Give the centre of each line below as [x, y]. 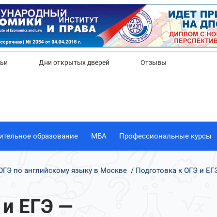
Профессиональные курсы [166, 136]
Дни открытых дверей [74, 62]
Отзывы [154, 62]
